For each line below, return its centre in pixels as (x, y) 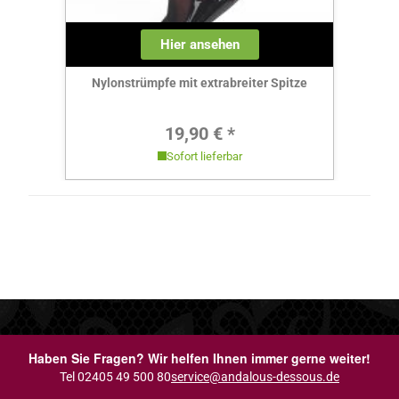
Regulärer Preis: (254, 128)
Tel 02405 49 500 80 (115, 376)
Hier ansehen (199, 45)
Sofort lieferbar (204, 156)
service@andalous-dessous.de (255, 376)
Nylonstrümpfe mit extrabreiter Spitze (199, 83)
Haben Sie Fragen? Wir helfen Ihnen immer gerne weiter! (199, 358)
